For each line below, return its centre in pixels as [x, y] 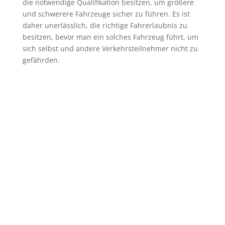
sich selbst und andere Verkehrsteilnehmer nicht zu [110, 48]
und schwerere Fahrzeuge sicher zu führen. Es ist [106, 14]
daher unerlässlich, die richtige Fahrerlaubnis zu [105, 25]
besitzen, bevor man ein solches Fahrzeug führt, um [110, 37]
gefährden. [41, 60]
